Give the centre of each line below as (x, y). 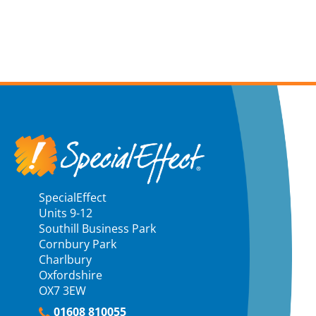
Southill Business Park (97, 229)
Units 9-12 (66, 213)
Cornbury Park (78, 244)
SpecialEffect (73, 197)
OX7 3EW (62, 291)
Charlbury (65, 260)
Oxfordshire (71, 275)
